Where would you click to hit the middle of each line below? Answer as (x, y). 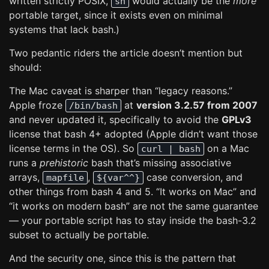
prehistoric (64, 163)
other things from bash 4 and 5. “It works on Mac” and (133, 192)
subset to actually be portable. (79, 235)
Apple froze (37, 105)
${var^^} (118, 178)
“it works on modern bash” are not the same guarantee (134, 206)
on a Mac (227, 148)
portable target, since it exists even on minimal (116, 15)
